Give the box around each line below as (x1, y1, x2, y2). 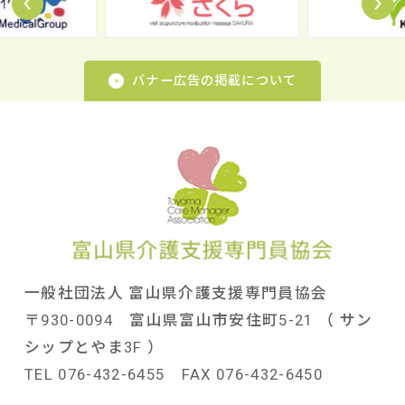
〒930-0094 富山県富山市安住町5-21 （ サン (24, 310, 373, 329)
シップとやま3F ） (24, 337, 165, 356)
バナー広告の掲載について (132, 72, 297, 88)
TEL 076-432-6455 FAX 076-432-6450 (24, 364, 324, 383)
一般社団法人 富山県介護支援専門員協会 (24, 283, 328, 302)
